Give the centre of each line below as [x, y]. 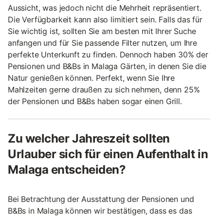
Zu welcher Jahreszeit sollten [89, 138]
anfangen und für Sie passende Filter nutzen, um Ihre [102, 43]
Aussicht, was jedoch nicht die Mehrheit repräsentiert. [105, 8]
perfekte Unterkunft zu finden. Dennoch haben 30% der [108, 54]
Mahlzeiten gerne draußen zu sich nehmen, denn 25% [104, 89]
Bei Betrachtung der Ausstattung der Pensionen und [101, 199]
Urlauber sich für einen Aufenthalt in [108, 154]
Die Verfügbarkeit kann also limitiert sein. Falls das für [105, 19]
